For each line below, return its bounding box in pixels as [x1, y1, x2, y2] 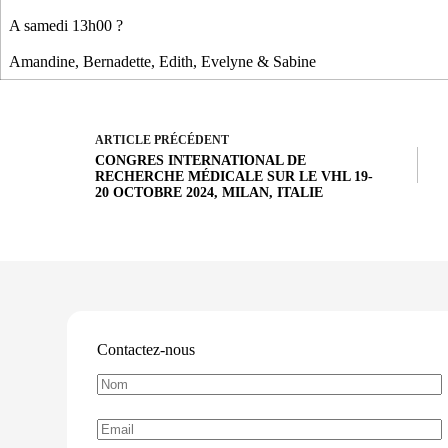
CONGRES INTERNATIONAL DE [95, 152, 306, 168]
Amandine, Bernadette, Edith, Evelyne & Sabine [9, 52, 320, 70]
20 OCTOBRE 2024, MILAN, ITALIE [95, 184, 323, 200]
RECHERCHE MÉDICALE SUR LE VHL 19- [95, 168, 373, 184]
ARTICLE [95, 132, 151, 147]
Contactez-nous [97, 340, 196, 358]
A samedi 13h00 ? [9, 16, 127, 34]
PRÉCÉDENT [151, 132, 229, 147]
